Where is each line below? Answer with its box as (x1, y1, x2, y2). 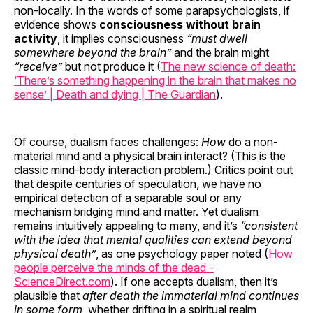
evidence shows (14, 17, 99, 32)
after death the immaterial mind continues (82, 289, 299, 303)
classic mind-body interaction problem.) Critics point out (14, 163, 293, 177)
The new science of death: (161, 59, 296, 74)
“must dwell (187, 31, 247, 46)
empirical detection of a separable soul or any (14, 191, 242, 205)
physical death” (14, 247, 96, 261)
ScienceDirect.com (14, 275, 110, 289)
